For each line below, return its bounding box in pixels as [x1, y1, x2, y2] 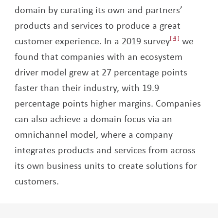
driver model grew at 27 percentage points [15, 65, 187, 78]
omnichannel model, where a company [15, 127, 173, 141]
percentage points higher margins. [15, 96, 156, 109]
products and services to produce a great [15, 18, 181, 32]
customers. [15, 174, 59, 187]
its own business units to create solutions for [15, 158, 197, 172]
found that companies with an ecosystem [15, 49, 182, 63]
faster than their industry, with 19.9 [15, 80, 159, 94]
